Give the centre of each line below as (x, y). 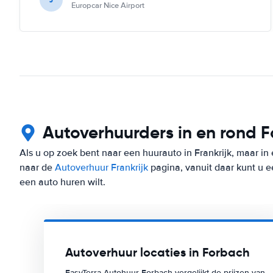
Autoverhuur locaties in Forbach (158, 252)
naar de (37, 167)
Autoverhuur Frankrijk (101, 167)
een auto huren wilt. (62, 182)
